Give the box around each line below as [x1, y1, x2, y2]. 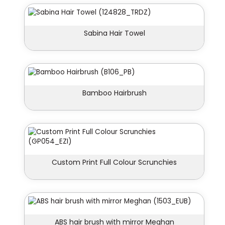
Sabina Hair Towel [83, 28, 145, 39]
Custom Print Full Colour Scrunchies [52, 157, 177, 168]
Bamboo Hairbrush [82, 88, 147, 98]
